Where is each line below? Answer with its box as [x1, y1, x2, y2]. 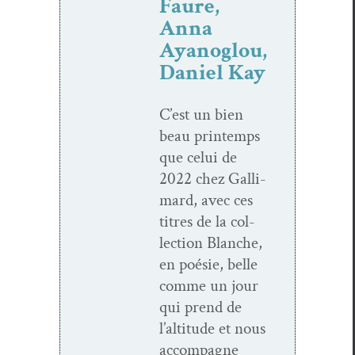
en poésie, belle [159, 253, 258, 275]
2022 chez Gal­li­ [159, 167, 266, 189]
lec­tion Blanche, [159, 231, 262, 254]
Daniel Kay [159, 57, 265, 87]
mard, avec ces [159, 189, 253, 211]
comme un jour [159, 274, 258, 296]
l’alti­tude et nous [159, 317, 265, 339]
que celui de [159, 146, 237, 168]
